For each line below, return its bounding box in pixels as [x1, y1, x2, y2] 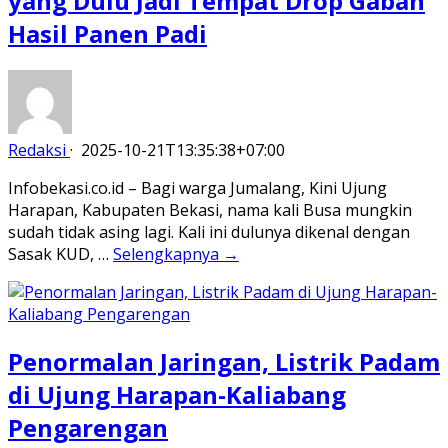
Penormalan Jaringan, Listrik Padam [8, 344, 440, 378]
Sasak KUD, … [8, 242, 113, 265]
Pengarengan [8, 410, 168, 444]
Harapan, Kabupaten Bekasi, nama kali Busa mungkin [8, 198, 412, 221]
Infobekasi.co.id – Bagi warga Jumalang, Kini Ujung [8, 176, 387, 199]
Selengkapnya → [113, 242, 239, 265]
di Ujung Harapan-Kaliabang [8, 377, 346, 411]
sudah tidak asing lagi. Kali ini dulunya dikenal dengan [8, 220, 410, 243]
